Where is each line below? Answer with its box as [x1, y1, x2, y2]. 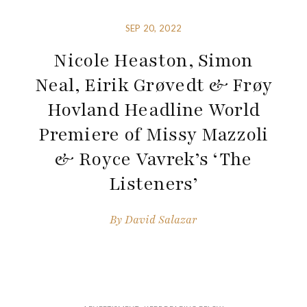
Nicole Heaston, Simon [53, 48, 254, 73]
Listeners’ [108, 171, 198, 197]
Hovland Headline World [47, 97, 260, 123]
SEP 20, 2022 [125, 23, 182, 34]
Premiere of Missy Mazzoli [38, 122, 269, 147]
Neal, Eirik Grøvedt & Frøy [34, 73, 273, 98]
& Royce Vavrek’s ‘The [55, 147, 252, 172]
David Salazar [125, 212, 197, 228]
